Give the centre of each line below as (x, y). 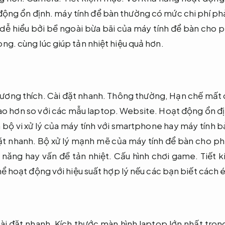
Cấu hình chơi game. (156, 156)
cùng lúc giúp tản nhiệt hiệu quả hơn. (90, 43)
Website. (139, 111)
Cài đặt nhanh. (76, 96)
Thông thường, (138, 96)
